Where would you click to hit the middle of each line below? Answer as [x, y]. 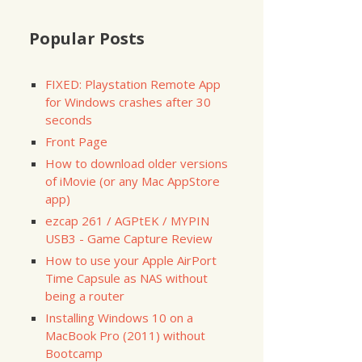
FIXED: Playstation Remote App [133, 84]
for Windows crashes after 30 [128, 101]
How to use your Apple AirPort [131, 260]
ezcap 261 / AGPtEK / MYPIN [127, 220]
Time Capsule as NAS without [126, 278]
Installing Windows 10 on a [119, 317]
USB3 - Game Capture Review [129, 238]
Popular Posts [87, 38]
